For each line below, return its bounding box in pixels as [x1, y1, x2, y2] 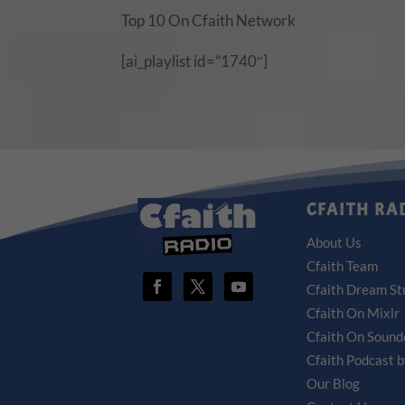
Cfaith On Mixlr [306, 304, 400, 321]
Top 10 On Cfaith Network [121, 11, 297, 31]
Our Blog [306, 374, 360, 391]
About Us [306, 233, 362, 250]
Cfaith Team [306, 257, 378, 274]
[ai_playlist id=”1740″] [121, 52, 268, 71]
